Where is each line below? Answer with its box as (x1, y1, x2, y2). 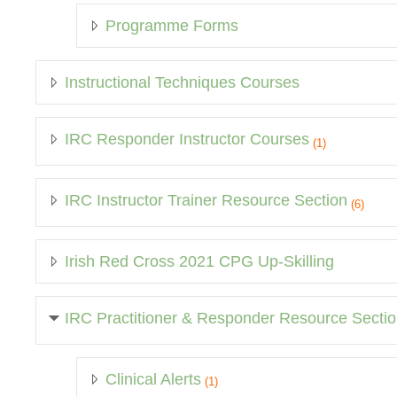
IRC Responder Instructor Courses (65, 129, 309, 148)
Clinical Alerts (105, 370, 201, 388)
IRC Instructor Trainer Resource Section (65, 191, 347, 209)
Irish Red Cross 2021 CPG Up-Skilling (65, 252, 334, 270)
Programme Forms (105, 16, 238, 35)
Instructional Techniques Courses (65, 73, 300, 91)
